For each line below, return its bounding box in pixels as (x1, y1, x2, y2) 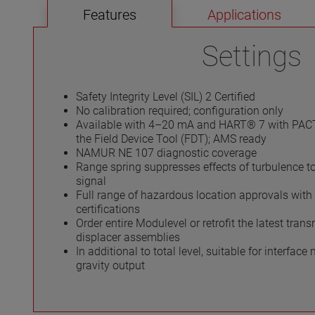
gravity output (76, 258, 145, 272)
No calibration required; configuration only (76, 103, 283, 117)
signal (76, 174, 106, 188)
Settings (201, 39, 302, 73)
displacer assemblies (76, 230, 180, 244)
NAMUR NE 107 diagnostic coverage (76, 146, 257, 160)
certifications (76, 202, 140, 216)
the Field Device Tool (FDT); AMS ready (76, 131, 266, 146)
